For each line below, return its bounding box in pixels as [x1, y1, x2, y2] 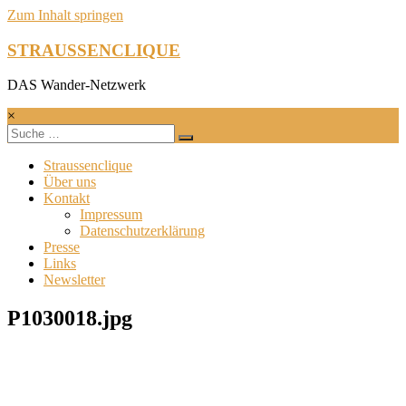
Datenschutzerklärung [80, 223, 205, 239]
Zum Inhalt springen [7, 7, 123, 23]
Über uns [43, 174, 96, 190]
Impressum [80, 207, 142, 223]
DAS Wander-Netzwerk [7, 77, 146, 93]
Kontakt [43, 190, 90, 207]
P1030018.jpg [7, 306, 132, 331]
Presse [43, 239, 80, 256]
